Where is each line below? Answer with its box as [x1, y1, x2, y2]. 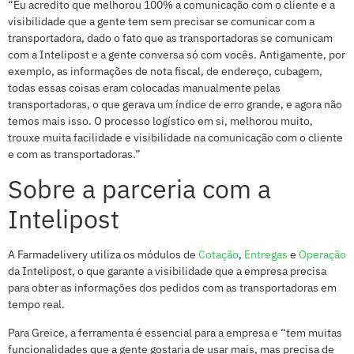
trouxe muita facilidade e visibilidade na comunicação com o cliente [8, 130, 343, 145]
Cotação [198, 247, 239, 262]
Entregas [244, 247, 288, 262]
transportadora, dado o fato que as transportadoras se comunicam [8, 30, 333, 45]
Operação [299, 247, 346, 262]
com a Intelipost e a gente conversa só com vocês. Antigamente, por [8, 47, 345, 62]
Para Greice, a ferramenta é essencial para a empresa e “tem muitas [8, 325, 342, 340]
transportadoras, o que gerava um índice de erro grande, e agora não [8, 96, 342, 111]
